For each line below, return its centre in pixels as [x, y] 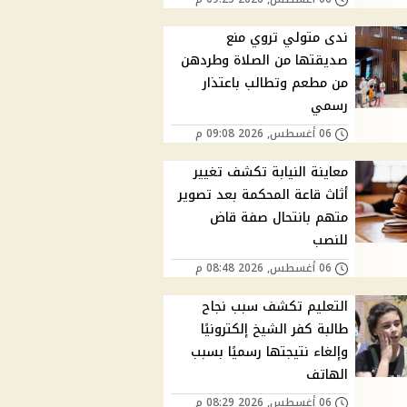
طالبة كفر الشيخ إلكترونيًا [275, 330]
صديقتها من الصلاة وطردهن [265, 61]
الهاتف [328, 375]
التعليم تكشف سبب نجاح [275, 307]
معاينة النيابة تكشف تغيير [271, 173]
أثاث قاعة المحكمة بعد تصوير [263, 195]
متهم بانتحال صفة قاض [279, 218]
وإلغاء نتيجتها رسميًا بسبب [270, 352]
